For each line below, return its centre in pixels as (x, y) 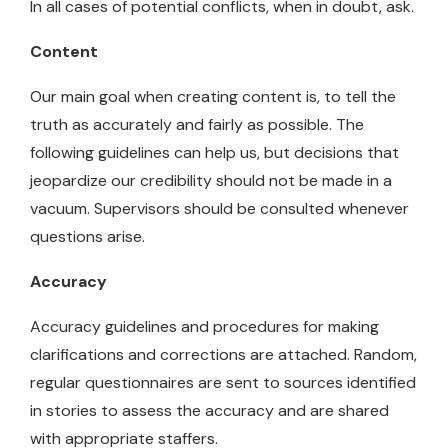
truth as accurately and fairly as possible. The (197, 124)
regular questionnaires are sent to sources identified (223, 382)
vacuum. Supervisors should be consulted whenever (219, 208)
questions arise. (87, 236)
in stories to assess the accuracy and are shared (209, 410)
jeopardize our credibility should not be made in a (211, 180)
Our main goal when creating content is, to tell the (213, 96)
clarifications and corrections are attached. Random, (223, 354)
